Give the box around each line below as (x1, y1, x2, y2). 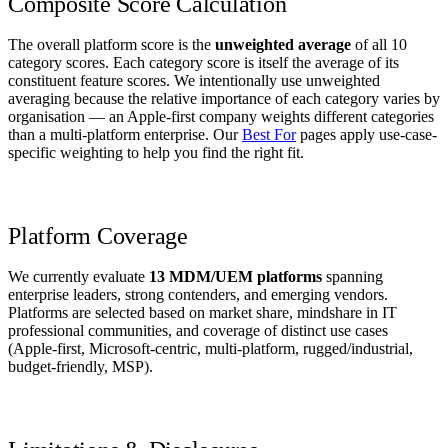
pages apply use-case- (296, 125, 437, 143)
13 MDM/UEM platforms (149, 267, 322, 285)
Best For (242, 125, 296, 143)
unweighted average (215, 35, 351, 53)
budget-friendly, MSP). (8, 357, 153, 375)
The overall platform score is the (8, 35, 215, 53)
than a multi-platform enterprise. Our (8, 125, 242, 143)
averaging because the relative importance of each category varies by (8, 89, 440, 107)
